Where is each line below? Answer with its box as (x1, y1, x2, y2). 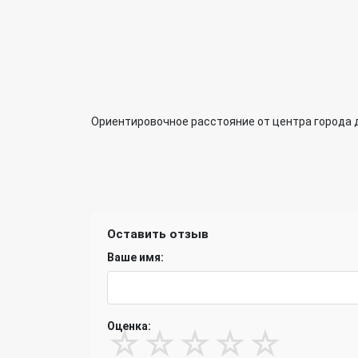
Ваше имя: (107, 251, 164, 264)
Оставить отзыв (107, 227, 209, 241)
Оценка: (107, 320, 151, 332)
